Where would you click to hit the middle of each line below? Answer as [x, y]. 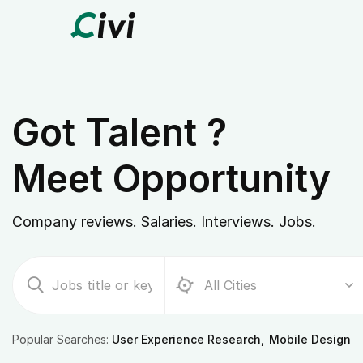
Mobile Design [310, 339]
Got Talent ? [120, 132]
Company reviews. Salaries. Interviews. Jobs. [164, 222]
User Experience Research [186, 339]
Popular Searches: [62, 339]
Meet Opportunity [171, 178]
